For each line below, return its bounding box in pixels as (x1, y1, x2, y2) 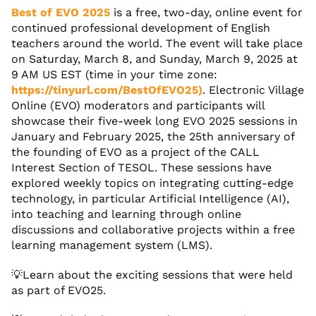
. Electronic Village (202, 83, 304, 97)
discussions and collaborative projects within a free (11, 222, 295, 236)
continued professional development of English (11, 20, 270, 35)
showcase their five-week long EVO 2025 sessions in (11, 114, 298, 128)
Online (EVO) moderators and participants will (11, 98, 265, 112)
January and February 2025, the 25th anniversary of (11, 129, 294, 143)
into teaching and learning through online (11, 207, 241, 221)
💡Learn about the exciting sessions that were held (11, 267, 293, 281)
